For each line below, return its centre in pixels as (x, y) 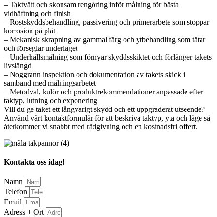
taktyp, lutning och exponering (51, 100)
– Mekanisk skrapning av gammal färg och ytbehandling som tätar (105, 39)
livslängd (18, 65)
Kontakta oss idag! (34, 162)
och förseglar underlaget (41, 48)
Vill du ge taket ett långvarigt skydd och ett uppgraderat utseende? (104, 109)
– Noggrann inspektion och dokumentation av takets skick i (94, 74)
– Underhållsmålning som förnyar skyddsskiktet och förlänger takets (108, 57)
